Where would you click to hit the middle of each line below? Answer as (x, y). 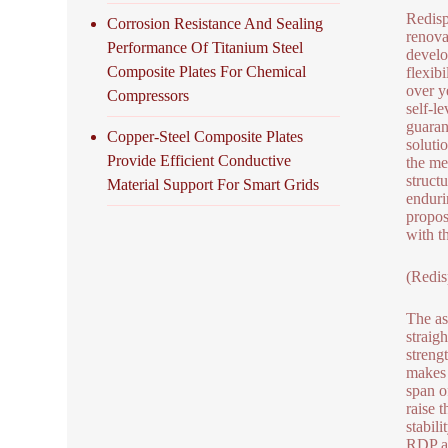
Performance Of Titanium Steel (205, 47)
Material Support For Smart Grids (213, 184)
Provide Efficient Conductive (199, 160)
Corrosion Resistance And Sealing (215, 23)
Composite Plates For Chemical (207, 71)
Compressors (148, 95)
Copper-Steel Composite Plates (205, 136)
